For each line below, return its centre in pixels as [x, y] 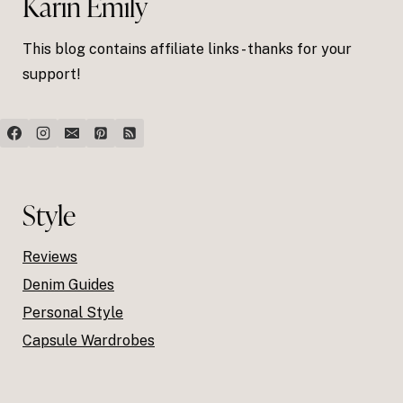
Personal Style [73, 313]
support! [52, 75]
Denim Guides [68, 285]
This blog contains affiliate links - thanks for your [187, 49]
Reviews [50, 257]
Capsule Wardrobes [89, 341]
